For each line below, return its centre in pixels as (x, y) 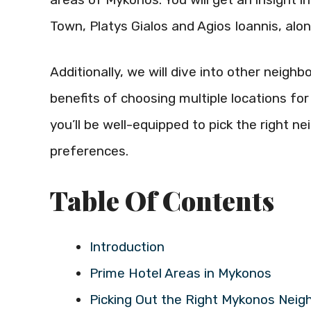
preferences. (89, 151)
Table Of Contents (162, 200)
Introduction (127, 246)
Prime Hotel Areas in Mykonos (180, 273)
